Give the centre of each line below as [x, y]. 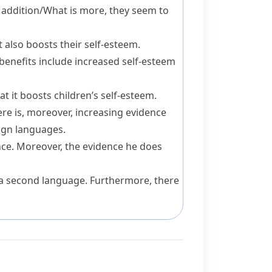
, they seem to [137, 10]
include [56, 61]
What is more [74, 10]
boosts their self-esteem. [82, 44]
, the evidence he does [111, 146]
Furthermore [120, 180]
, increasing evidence [118, 112]
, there [164, 180]
